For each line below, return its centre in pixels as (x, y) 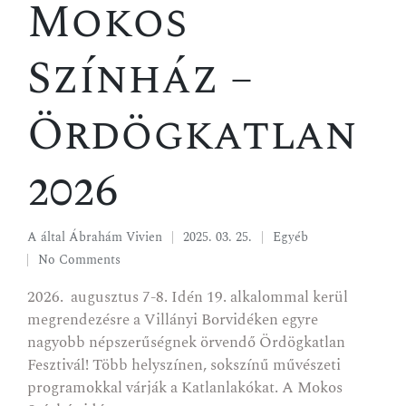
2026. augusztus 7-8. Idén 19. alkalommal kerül (188, 298)
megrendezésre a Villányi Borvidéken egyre (173, 320)
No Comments (79, 260)
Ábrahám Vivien (116, 237)
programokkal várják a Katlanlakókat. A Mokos (185, 388)
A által (48, 237)
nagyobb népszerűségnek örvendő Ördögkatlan (186, 343)
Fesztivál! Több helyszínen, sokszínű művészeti (184, 366)
